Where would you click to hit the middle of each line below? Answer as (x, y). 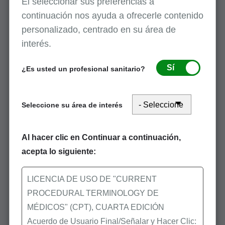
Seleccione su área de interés (72, 105)
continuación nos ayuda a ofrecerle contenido (112, 16)
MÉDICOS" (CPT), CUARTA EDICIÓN (95, 207)
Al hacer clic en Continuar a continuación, (101, 138)
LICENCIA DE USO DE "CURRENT (92, 179)
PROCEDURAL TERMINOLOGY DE (93, 193)
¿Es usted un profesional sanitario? (83, 69)
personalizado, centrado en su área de (98, 30)
